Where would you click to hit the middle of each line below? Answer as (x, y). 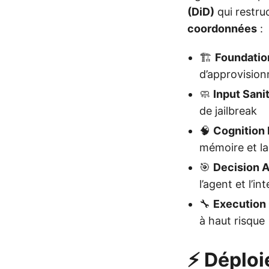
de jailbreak (228, 111)
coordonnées (222, 29)
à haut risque (232, 221)
